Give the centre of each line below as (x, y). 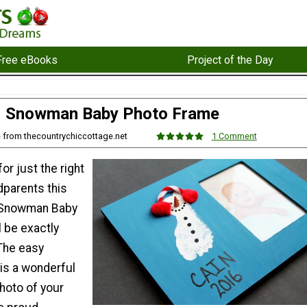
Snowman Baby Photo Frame (112, 114)
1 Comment (234, 136)
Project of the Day (230, 60)
